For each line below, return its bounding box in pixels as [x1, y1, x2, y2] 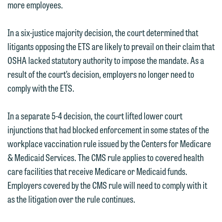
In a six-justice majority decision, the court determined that [7, 25, 198, 39]
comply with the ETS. [7, 81, 74, 95]
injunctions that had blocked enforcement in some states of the [7, 122, 209, 136]
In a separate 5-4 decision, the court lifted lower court [7, 109, 182, 122]
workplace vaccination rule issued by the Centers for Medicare [7, 136, 211, 150]
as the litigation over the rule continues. [7, 192, 135, 206]
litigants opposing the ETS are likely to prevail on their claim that [7, 39, 215, 53]
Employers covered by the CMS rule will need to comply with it [7, 178, 207, 192]
